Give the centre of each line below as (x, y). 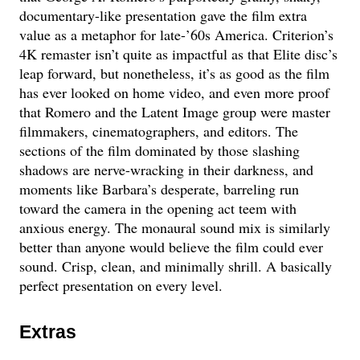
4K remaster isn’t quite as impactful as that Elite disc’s (179, 53)
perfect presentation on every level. (121, 285)
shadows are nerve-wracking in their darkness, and (167, 169)
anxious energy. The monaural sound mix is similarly (175, 227)
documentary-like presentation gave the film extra (164, 15)
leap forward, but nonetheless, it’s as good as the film (175, 73)
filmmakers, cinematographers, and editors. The (159, 131)
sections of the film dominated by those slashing (160, 150)
